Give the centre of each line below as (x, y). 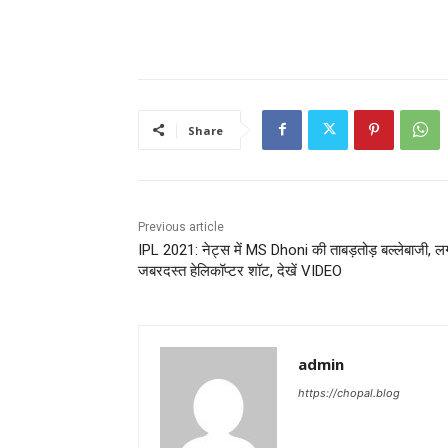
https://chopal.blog (349, 392)
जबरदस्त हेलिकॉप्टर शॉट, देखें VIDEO (240, 270)
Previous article (181, 226)
